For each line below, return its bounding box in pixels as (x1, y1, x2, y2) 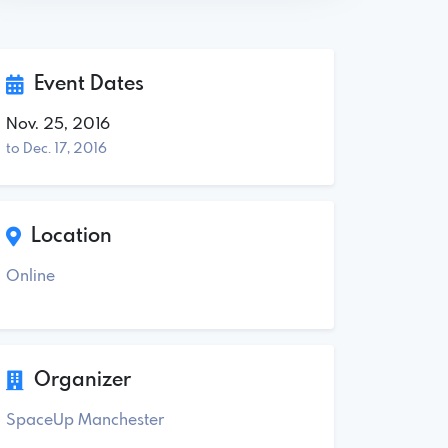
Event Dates (24, 73, 144, 95)
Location (21, 225, 112, 247)
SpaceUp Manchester (6, 411, 164, 429)
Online (6, 267, 55, 285)
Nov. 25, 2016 (6, 115, 110, 133)
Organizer (24, 369, 131, 391)
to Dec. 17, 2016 (6, 141, 107, 156)
